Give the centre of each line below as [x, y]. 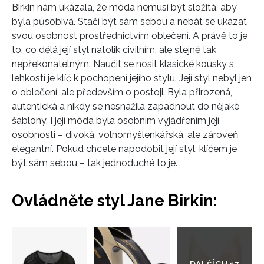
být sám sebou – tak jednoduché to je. [95, 163]
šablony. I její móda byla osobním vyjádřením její [115, 120]
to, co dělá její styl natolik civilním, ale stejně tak [114, 49]
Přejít [225, 233]
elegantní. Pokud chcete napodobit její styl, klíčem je [124, 148]
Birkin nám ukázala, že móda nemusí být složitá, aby [124, 7]
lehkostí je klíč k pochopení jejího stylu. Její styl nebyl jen [132, 78]
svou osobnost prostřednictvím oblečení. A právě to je [130, 35]
